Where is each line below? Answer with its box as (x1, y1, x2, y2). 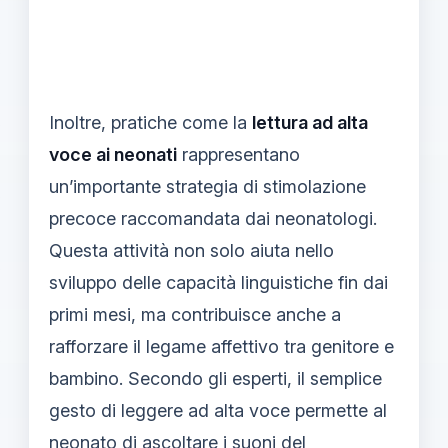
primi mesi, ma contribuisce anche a (49, 303, 341, 325)
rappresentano (177, 143, 300, 165)
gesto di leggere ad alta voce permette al (49, 399, 387, 421)
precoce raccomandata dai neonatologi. (49, 207, 377, 229)
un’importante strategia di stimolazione (49, 175, 366, 197)
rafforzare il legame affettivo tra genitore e (49, 335, 394, 357)
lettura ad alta (252, 111, 368, 133)
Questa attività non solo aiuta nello (49, 239, 334, 261)
